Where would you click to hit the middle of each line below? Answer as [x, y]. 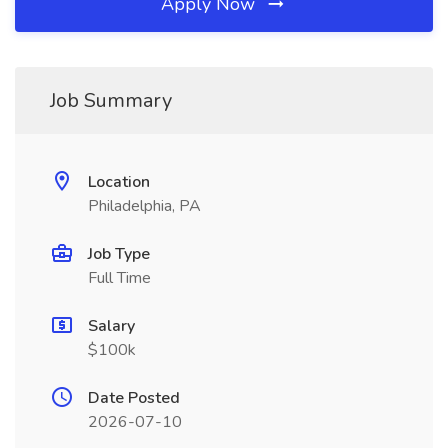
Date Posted [134, 398]
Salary [111, 326]
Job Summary [111, 100]
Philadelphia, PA [144, 206]
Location [119, 182]
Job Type [119, 254]
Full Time [119, 278]
